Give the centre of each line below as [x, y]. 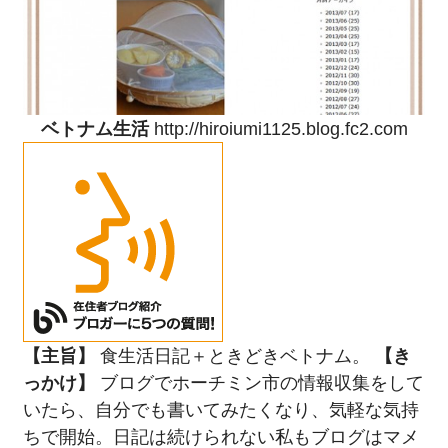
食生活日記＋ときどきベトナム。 [234, 355]
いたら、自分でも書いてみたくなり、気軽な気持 [220, 409]
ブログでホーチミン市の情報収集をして [259, 382]
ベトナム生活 [94, 128]
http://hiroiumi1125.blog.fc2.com [280, 128]
